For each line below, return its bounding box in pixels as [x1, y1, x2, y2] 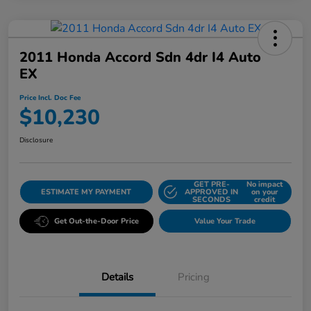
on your [251, 187, 278, 198]
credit [254, 194, 276, 205]
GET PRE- [193, 179, 230, 190]
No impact [246, 179, 283, 190]
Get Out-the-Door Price [53, 216, 139, 227]
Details [101, 270, 133, 285]
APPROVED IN [185, 187, 239, 198]
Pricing [178, 270, 210, 285]
